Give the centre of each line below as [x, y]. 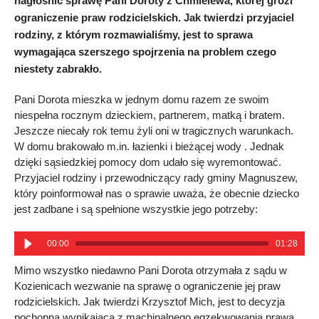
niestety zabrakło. [58, 69]
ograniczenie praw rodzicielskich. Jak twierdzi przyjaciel [154, 17]
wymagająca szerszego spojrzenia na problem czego [145, 52]
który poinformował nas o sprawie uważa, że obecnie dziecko [157, 193]
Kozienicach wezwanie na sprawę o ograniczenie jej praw [147, 286]
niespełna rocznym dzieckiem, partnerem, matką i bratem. [150, 115]
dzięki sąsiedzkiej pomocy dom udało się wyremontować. [148, 162]
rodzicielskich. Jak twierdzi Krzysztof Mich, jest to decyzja [150, 302]
